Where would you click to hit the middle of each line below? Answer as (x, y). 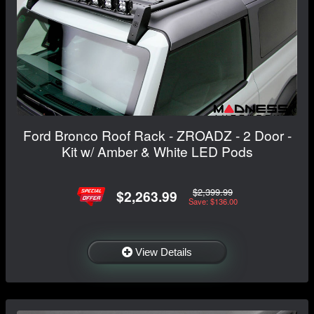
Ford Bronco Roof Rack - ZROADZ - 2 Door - (157, 135)
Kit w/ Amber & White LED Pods (157, 151)
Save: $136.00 (213, 202)
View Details (164, 252)
